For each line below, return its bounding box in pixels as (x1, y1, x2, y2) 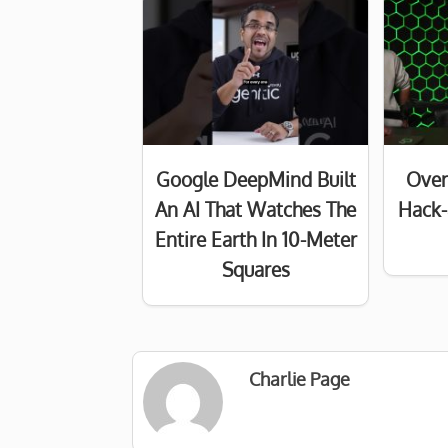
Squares (221, 257, 290, 283)
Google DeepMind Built (155, 167, 356, 193)
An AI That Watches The (155, 197, 357, 223)
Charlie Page (249, 367, 351, 391)
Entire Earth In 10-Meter (154, 227, 357, 253)
